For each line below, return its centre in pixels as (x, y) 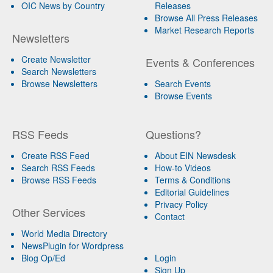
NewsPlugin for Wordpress (73, 245)
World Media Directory (64, 233)
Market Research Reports (204, 30)
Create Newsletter (56, 59)
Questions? (173, 134)
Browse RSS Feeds (59, 179)
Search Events (183, 83)
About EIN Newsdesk (195, 155)
